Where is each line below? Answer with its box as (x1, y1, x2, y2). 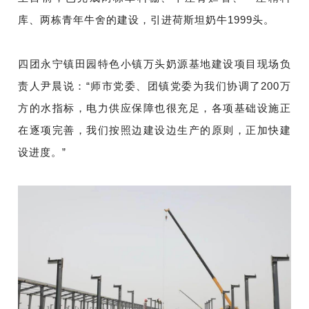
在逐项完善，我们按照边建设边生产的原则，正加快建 (18, 124, 291, 137)
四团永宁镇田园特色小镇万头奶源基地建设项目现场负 (18, 58, 291, 70)
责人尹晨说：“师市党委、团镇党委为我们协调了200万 (18, 80, 291, 92)
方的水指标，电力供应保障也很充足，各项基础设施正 (18, 102, 291, 114)
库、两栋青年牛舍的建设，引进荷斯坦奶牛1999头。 (18, 14, 275, 26)
